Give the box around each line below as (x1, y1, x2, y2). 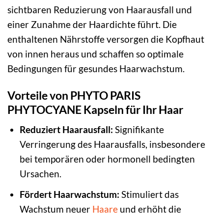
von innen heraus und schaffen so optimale (7, 48, 184, 59)
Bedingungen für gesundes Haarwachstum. (7, 62, 185, 74)
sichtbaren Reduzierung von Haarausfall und (7, 3, 192, 15)
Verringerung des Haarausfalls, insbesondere (19, 138, 205, 150)
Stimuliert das (119, 188, 179, 200)
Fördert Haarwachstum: (19, 188, 119, 200)
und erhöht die (117, 203, 181, 215)
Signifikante (112, 124, 164, 136)
